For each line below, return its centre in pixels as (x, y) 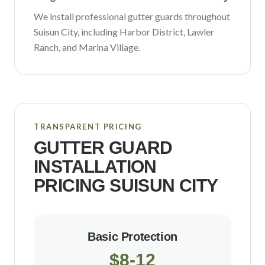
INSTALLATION (95, 167)
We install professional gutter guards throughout (132, 16)
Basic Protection (132, 237)
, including (98, 32)
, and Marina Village (98, 47)
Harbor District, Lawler (167, 32)
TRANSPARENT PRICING (88, 127)
